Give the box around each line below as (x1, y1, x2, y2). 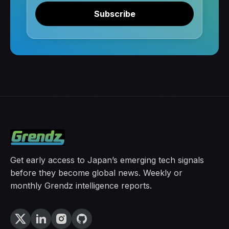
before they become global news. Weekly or (10, 167, 182, 178)
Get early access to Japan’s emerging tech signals (10, 154, 204, 165)
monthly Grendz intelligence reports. (10, 180, 152, 191)
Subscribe (94, 8, 135, 19)
